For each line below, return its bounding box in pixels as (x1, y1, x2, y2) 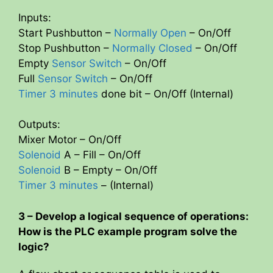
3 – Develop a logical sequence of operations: (18, 210, 249, 222)
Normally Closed (112, 41, 196, 54)
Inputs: (18, 11, 51, 24)
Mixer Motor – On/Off (18, 133, 121, 146)
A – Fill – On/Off (61, 149, 141, 161)
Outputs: (18, 118, 60, 131)
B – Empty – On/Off (61, 164, 157, 177)
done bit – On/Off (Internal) (101, 87, 233, 100)
